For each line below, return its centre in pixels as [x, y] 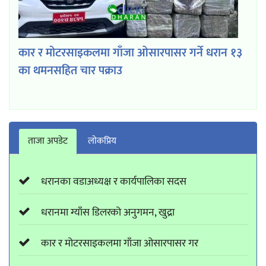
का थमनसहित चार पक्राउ [70, 71]
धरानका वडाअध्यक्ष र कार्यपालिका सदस [114, 182]
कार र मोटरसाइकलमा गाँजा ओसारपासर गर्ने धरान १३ [130, 53]
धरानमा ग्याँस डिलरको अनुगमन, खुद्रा [108, 213]
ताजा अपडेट [48, 141]
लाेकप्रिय [102, 141]
